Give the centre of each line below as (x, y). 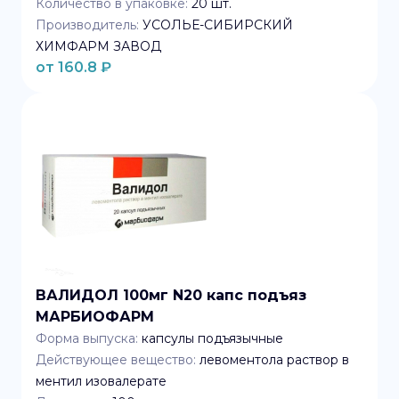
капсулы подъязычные (212, 338)
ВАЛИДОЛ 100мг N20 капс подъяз (171, 295)
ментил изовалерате (101, 381)
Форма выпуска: (87, 338)
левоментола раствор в (274, 360)
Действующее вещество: (116, 360)
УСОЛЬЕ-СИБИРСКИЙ (218, 25)
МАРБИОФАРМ (95, 317)
